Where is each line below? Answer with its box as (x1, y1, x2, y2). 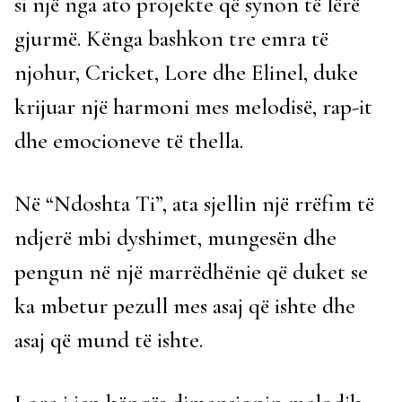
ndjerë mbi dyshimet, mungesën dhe (14, 223, 336, 252)
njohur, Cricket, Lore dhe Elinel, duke (14, 58, 358, 87)
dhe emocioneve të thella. (14, 127, 243, 155)
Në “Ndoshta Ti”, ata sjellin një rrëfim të (14, 189, 374, 218)
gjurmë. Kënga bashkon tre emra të (14, 24, 328, 53)
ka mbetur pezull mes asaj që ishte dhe (14, 292, 355, 320)
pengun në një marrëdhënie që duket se (14, 258, 368, 286)
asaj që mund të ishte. (14, 326, 203, 354)
